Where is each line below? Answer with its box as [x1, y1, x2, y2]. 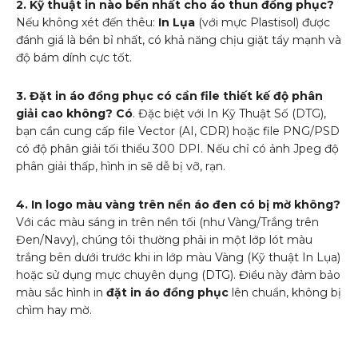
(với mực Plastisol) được [195, 14, 330, 30]
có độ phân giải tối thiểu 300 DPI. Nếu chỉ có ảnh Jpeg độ [16, 141, 339, 156]
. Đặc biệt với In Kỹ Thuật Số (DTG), [133, 105, 326, 121]
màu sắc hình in [16, 284, 106, 300]
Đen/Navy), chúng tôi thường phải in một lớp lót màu [16, 232, 312, 247]
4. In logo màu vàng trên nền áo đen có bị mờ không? [16, 197, 340, 212]
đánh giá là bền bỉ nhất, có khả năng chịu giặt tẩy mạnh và [16, 32, 341, 47]
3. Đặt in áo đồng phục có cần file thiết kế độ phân [16, 88, 323, 103]
